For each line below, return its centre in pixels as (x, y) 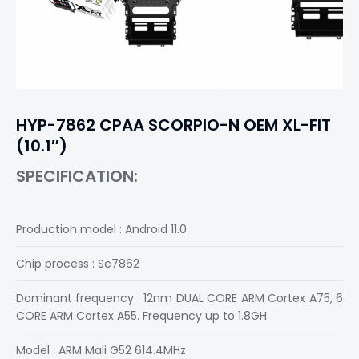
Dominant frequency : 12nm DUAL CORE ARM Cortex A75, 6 (179, 298)
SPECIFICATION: (77, 176)
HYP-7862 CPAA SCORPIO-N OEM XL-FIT (173, 125)
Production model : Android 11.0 (101, 229)
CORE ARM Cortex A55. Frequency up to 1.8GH (141, 316)
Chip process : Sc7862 (78, 264)
